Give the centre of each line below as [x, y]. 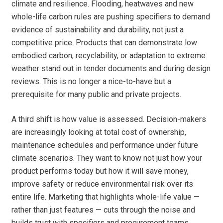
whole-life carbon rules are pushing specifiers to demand [111, 17]
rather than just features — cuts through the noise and [104, 210]
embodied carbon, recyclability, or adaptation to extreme [109, 56]
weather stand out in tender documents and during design [111, 69]
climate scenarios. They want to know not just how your [107, 158]
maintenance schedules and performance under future [105, 145]
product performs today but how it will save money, [100, 171]
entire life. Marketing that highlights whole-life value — [106, 197]
